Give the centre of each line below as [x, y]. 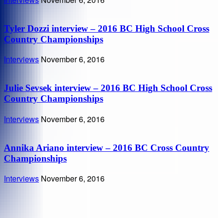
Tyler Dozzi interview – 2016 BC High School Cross [107, 28]
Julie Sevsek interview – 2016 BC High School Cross [108, 88]
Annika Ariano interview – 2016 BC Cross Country [107, 147]
